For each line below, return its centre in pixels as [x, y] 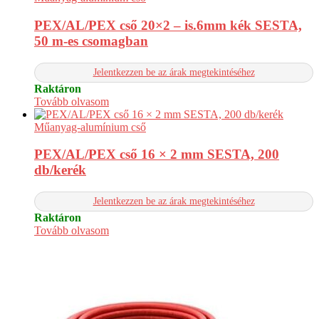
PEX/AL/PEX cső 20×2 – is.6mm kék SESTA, [168, 25]
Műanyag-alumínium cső [90, 127]
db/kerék [60, 170]
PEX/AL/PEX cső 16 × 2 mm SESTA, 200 [157, 155]
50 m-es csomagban [91, 41]
